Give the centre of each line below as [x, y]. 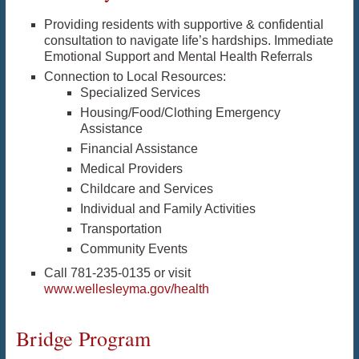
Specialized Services [140, 93]
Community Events [133, 249]
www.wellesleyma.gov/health [126, 289]
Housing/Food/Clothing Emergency [180, 113]
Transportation [121, 229]
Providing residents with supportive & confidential [184, 25]
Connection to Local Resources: [135, 77]
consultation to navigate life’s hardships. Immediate [188, 41]
